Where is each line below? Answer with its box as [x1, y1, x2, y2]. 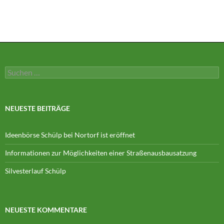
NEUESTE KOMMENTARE [5, 205, 87, 214]
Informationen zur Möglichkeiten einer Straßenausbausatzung [5, 148, 196, 157]
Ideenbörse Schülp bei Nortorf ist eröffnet [5, 130, 135, 139]
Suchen [4, 65, 27, 74]
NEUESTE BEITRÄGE [5, 103, 70, 112]
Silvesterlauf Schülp [5, 166, 66, 175]
